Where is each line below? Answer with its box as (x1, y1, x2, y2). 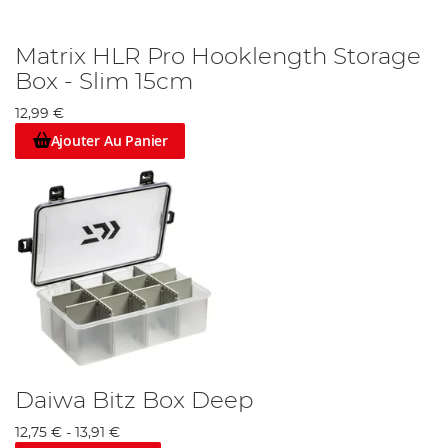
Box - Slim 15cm (15, 69, 193, 94)
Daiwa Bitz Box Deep (15, 389, 254, 414)
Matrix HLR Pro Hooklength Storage (15, 44, 421, 69)
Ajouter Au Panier (50, 131, 168, 151)
